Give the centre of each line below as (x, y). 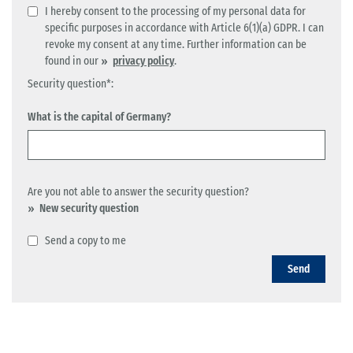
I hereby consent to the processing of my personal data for (175, 11)
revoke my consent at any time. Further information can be (176, 45)
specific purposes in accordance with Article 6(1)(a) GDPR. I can (184, 28)
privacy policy (143, 61)
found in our (73, 61)
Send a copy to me (85, 241)
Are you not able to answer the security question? (138, 192)
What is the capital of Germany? (99, 117)
